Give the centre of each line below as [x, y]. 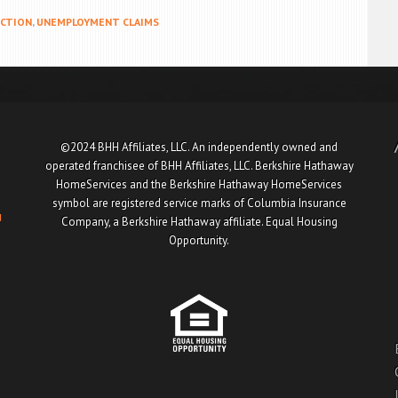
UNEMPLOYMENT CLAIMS [98, 22]
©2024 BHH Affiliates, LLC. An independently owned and [199, 147]
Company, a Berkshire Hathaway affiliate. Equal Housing [199, 222]
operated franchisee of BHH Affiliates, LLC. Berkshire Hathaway [199, 166]
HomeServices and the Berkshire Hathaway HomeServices [199, 184]
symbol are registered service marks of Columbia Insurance [199, 203]
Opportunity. [199, 240]
